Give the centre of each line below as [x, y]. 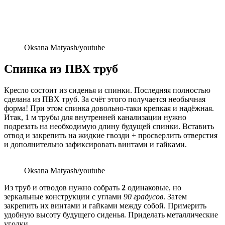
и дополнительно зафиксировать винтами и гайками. [95, 144]
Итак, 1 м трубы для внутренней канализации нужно [95, 117]
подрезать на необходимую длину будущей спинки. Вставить [109, 126]
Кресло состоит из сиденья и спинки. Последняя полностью [107, 90]
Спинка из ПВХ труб [61, 69]
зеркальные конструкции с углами [64, 196]
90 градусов [143, 196]
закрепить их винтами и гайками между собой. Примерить [105, 205]
